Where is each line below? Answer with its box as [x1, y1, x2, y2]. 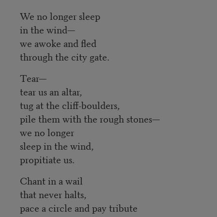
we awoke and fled [19, 35, 96, 50]
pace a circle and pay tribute [19, 200, 138, 215]
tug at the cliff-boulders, [19, 97, 120, 112]
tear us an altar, [19, 84, 82, 98]
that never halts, [19, 186, 86, 201]
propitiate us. [19, 152, 75, 166]
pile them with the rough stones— [19, 111, 160, 125]
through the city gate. [19, 49, 109, 63]
